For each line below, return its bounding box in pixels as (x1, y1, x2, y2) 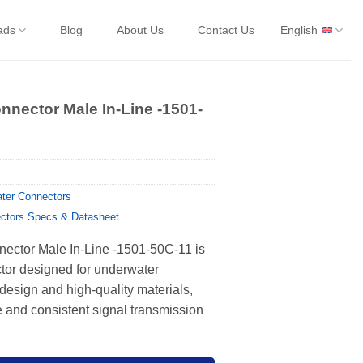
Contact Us (197, 23, 254, 36)
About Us (116, 23, 164, 36)
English (280, 23, 318, 36)
